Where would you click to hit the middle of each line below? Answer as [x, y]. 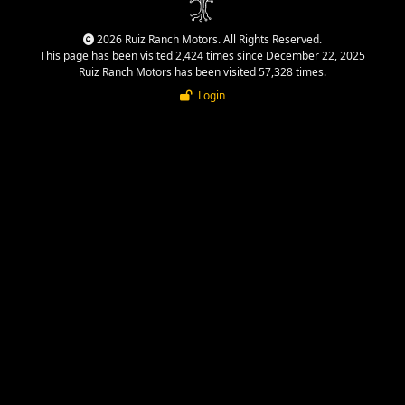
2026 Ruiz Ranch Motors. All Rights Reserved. [208, 39]
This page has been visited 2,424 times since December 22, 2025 [202, 55]
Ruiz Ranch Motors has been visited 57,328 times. [202, 71]
